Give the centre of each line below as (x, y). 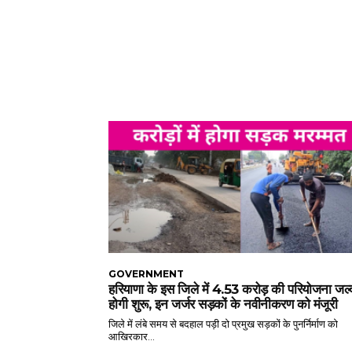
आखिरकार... (132, 337)
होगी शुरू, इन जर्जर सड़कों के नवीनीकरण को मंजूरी (223, 304)
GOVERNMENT (146, 274)
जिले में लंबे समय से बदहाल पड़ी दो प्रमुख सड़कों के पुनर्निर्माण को (223, 324)
